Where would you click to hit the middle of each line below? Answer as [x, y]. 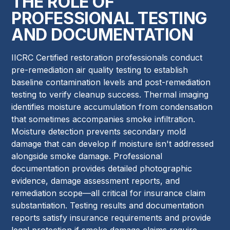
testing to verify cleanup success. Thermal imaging [110, 94]
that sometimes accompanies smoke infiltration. [103, 119]
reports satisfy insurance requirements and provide [111, 217]
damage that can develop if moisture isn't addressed [113, 143]
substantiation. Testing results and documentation [108, 205]
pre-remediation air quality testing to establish [100, 70]
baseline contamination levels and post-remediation [111, 82]
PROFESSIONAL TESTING [109, 18]
